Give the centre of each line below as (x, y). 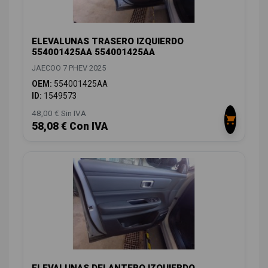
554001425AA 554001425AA (93, 52)
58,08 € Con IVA (70, 127)
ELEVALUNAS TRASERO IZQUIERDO (108, 42)
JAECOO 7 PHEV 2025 (69, 68)
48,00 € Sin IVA (59, 113)
